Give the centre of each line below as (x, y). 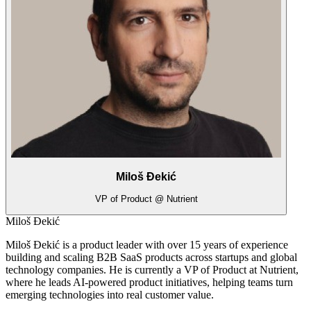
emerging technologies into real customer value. (110, 295)
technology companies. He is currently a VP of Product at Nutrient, (152, 270)
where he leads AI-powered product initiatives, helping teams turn (149, 283)
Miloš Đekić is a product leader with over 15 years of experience (147, 245)
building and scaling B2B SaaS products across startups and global (151, 258)
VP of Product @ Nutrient (146, 199)
